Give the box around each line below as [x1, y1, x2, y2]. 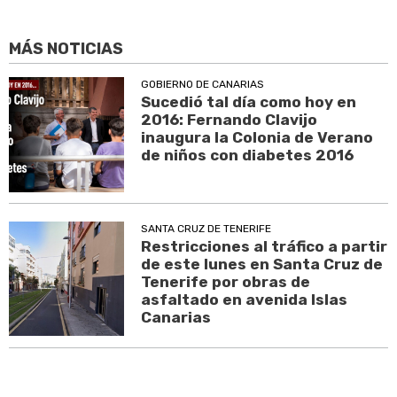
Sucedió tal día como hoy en [141, 93, 357, 112]
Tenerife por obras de [141, 272, 311, 291]
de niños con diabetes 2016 [141, 146, 354, 165]
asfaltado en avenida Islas [141, 290, 348, 308]
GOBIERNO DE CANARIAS [141, 78, 265, 91]
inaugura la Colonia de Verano [141, 128, 374, 147]
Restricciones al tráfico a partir [141, 237, 388, 255]
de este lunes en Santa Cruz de [141, 254, 384, 273]
